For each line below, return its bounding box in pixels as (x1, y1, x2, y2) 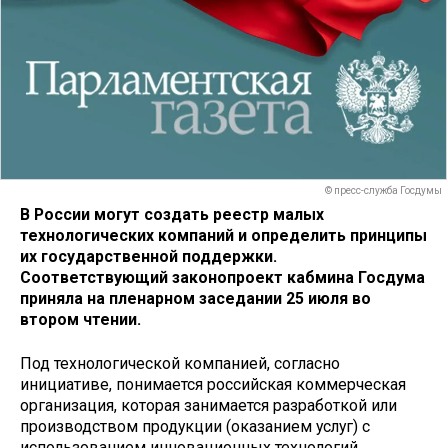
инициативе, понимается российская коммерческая (20, 375, 406, 395)
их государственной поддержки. (20, 246, 277, 266)
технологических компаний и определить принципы (20, 225, 427, 245)
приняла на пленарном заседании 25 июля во (20, 288, 371, 308)
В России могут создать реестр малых (20, 204, 324, 224)
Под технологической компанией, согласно (20, 354, 340, 374)
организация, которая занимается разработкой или (20, 396, 397, 416)
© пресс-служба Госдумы (325, 185, 442, 197)
